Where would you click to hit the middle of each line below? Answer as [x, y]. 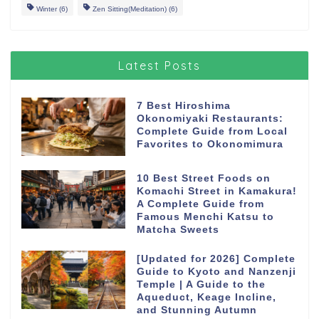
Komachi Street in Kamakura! [216, 191]
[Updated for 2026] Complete [216, 258]
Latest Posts [159, 65]
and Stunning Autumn [197, 310]
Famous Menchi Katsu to [205, 216]
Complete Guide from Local [212, 131]
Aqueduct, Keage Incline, [206, 297]
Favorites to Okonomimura [210, 144]
